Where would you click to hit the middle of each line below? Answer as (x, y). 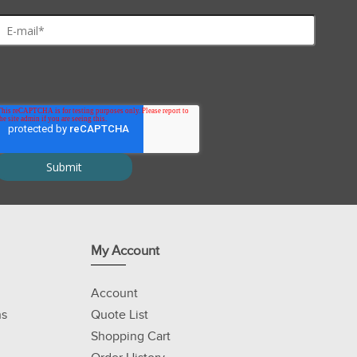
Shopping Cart (131, 336)
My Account (125, 251)
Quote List (120, 315)
